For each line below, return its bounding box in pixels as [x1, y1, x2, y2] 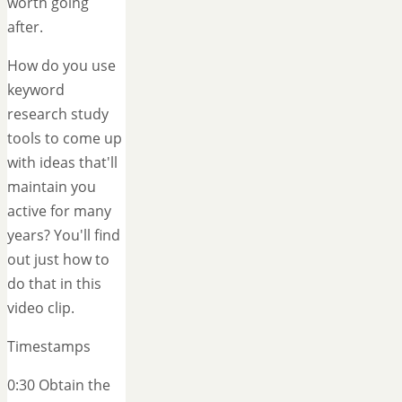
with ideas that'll [7, 153, 118, 173]
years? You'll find [7, 225, 120, 246]
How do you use [7, 56, 116, 76]
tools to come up [7, 128, 122, 149]
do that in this [7, 274, 101, 294]
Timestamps [7, 336, 91, 357]
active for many [7, 201, 111, 222]
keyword [7, 80, 65, 100]
